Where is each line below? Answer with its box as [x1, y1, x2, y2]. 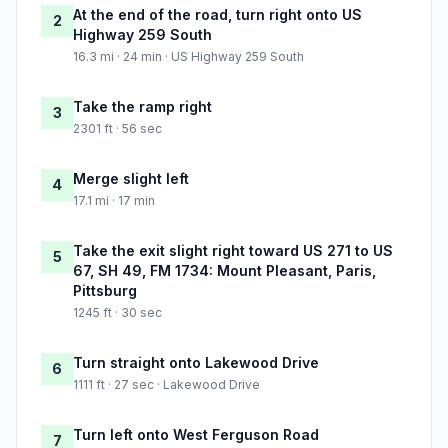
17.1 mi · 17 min [73, 193, 155, 209]
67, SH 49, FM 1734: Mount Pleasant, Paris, [73, 262, 376, 280]
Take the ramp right [73, 98, 212, 116]
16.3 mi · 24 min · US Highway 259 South [73, 49, 304, 65]
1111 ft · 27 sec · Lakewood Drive [73, 377, 260, 393]
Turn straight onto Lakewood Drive [73, 354, 319, 372]
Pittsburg [73, 282, 137, 300]
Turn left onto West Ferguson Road [73, 426, 319, 444]
